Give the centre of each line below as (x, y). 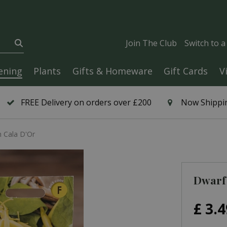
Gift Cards (186, 71)
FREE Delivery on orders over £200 (86, 102)
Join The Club (151, 43)
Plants (47, 71)
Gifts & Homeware (112, 71)
